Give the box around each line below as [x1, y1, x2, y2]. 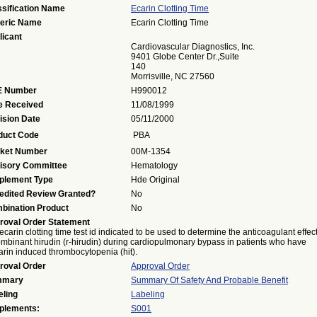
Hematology [131, 161, 178, 171]
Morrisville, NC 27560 [131, 71, 214, 81]
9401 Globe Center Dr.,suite [131, 52, 239, 62]
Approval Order [131, 261, 190, 271]
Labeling [131, 289, 165, 299]
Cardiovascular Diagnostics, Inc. [131, 42, 255, 52]
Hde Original [131, 175, 180, 185]
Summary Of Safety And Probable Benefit [131, 275, 288, 285]
